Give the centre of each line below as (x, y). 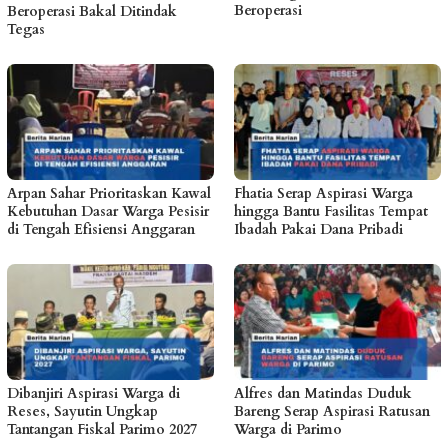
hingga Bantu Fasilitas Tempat (331, 211)
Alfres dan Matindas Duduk (323, 393)
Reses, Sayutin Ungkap (82, 411)
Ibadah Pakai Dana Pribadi (318, 229)
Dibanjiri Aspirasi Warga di (93, 393)
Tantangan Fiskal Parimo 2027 (102, 429)
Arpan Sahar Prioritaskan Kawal (109, 193)
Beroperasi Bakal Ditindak (92, 12)
